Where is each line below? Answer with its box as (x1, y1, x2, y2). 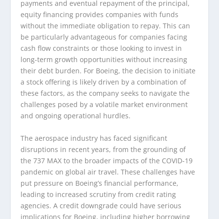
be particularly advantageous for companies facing (21, 32, 188, 42)
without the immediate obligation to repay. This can (21, 21, 191, 31)
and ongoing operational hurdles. (21, 111, 131, 121)
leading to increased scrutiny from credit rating (21, 189, 176, 199)
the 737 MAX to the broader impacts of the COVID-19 (21, 155, 193, 165)
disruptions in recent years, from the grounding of (21, 144, 186, 154)
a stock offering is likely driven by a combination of (21, 77, 187, 87)
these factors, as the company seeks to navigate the (21, 88, 190, 98)
